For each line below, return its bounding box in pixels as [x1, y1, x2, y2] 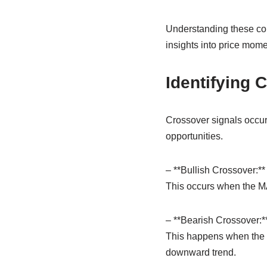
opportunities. [165, 131, 223, 141]
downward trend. [165, 247, 236, 257]
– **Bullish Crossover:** [165, 164, 265, 175]
